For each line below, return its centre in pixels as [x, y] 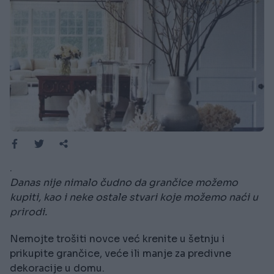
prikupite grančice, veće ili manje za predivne [120, 254]
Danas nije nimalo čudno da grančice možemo [124, 183]
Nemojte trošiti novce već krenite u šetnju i [117, 239]
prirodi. [28, 212]
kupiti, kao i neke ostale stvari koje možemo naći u [134, 198]
